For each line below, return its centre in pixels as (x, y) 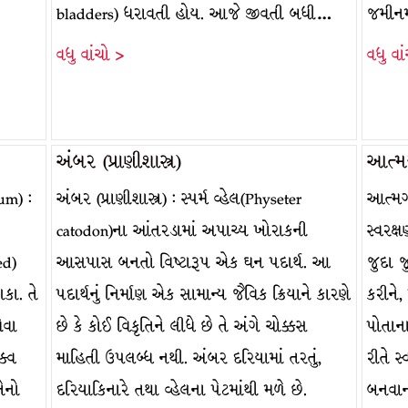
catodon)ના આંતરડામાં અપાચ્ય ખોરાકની (182, 231)
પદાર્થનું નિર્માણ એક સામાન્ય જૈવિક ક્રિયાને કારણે (203, 295)
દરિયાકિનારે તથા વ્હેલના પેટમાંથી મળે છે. (181, 390)
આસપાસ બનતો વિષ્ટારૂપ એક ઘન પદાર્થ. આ (193, 263)
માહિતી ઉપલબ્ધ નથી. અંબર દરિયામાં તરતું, (189, 358)
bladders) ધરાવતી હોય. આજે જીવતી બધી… (194, 14)
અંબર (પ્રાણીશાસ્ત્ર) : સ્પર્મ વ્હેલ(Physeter (178, 199)
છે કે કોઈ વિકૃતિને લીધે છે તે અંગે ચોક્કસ (182, 326)
